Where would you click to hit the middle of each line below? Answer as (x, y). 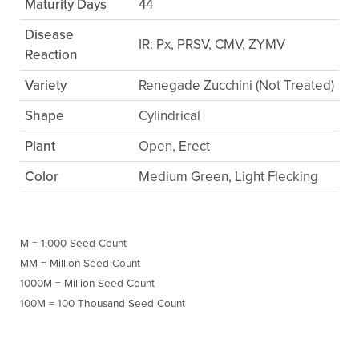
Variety (46, 86)
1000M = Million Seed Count (87, 284)
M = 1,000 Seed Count (73, 244)
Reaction (51, 55)
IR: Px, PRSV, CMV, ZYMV (212, 45)
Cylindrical (169, 116)
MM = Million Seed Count (80, 264)
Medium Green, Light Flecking (228, 177)
